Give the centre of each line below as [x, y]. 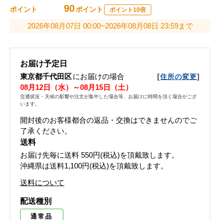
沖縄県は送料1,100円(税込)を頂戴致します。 [94, 166]
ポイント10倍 [128, 10]
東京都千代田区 [46, 77]
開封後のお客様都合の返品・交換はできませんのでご [109, 120]
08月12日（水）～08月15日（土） [76, 87]
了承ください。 [46, 131]
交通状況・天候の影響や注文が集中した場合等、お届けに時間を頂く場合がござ [109, 97]
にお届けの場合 [98, 77]
